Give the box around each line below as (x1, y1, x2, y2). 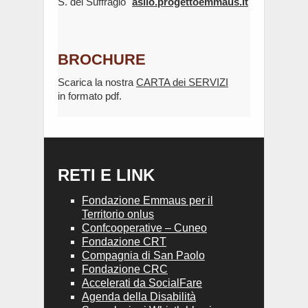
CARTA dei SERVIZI (136, 76, 228, 88)
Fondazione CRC (82, 263, 168, 275)
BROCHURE (58, 50, 146, 68)
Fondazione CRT (82, 235, 166, 247)
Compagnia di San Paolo (82, 249, 205, 261)
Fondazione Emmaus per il (82, 194, 213, 206)
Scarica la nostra (58, 76, 136, 88)
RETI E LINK (58, 165, 155, 184)
